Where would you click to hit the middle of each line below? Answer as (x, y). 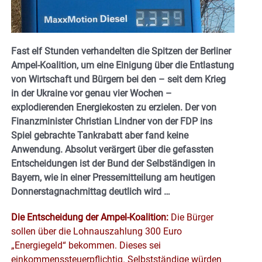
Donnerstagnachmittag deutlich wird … (91, 191)
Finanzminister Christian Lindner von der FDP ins (112, 121)
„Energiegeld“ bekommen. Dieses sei (86, 245)
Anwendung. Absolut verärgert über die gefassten (112, 149)
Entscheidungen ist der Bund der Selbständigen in (113, 163)
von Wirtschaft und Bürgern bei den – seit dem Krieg (118, 79)
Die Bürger (191, 217)
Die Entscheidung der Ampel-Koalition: (90, 217)
